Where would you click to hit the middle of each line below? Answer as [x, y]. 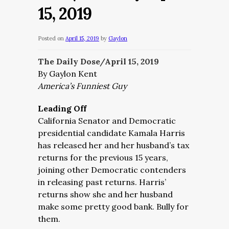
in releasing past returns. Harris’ [102, 182]
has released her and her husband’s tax [113, 145]
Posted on [51, 38]
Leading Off [62, 108]
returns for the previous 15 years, [103, 157]
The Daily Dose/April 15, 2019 [98, 61]
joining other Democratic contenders [112, 170]
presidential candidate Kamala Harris [111, 133]
